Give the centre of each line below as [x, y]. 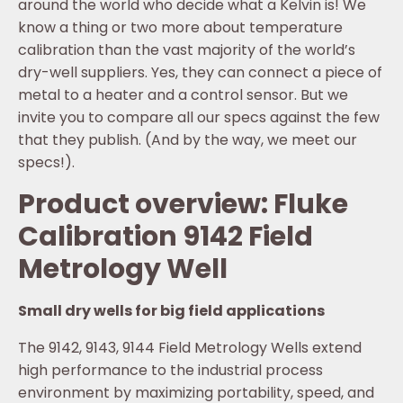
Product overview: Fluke [183, 205]
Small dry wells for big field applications [171, 311]
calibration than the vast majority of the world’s [187, 50]
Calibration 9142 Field [166, 237]
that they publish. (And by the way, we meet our [188, 140]
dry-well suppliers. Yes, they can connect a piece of [200, 73]
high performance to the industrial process [170, 371]
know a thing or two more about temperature [180, 28]
